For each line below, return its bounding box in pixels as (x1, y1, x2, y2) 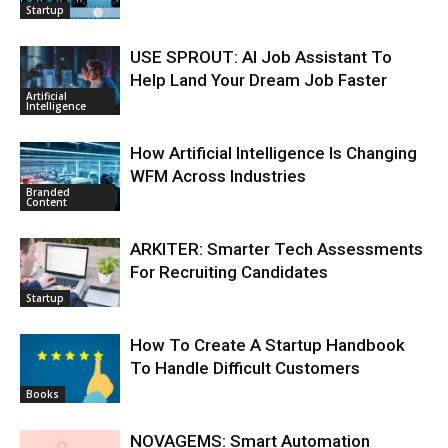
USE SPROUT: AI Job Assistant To (130, 47, 392, 68)
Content (26, 195, 67, 210)
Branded (26, 185, 70, 200)
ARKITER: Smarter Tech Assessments (130, 239, 423, 260)
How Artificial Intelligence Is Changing (130, 143, 417, 164)
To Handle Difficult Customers (130, 358, 360, 379)
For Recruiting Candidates (130, 262, 328, 283)
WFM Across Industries (130, 166, 306, 187)
